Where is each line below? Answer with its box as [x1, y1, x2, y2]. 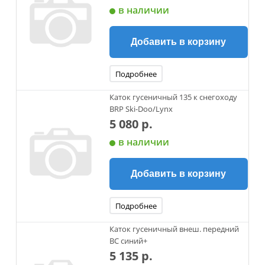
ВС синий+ [109, 235, 147, 246]
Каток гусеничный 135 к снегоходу [109, 92, 237, 102]
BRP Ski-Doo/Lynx [109, 104, 173, 114]
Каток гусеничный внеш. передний [109, 224, 239, 234]
